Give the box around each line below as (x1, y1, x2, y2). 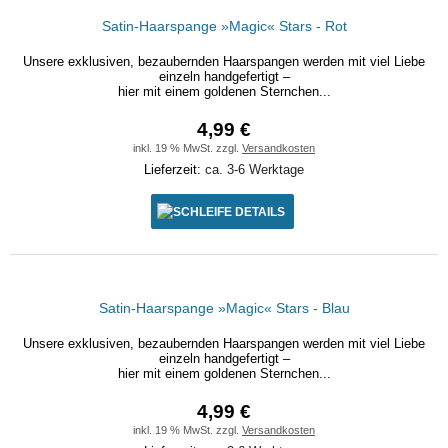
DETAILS (234, 205, 285, 218)
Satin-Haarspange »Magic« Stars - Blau (98, 300, 350, 316)
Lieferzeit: (144, 162, 205, 177)
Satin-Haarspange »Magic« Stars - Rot (101, 18, 347, 34)
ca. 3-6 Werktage (205, 162, 304, 177)
